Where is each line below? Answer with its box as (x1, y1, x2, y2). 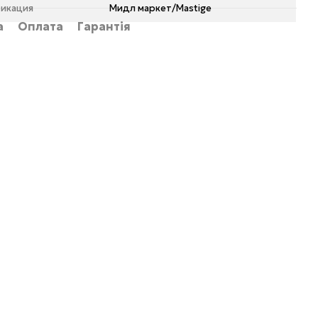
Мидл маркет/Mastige (109, 2, 212, 14)
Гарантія (77, 19, 131, 33)
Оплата (18, 19, 64, 33)
